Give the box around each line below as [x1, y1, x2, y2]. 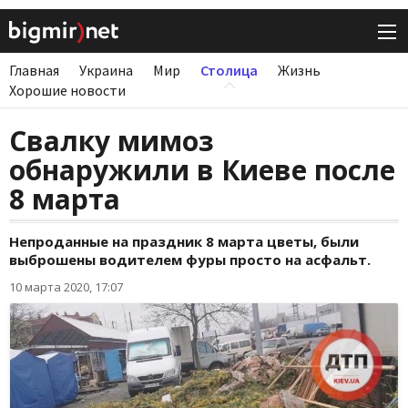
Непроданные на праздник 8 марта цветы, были [9, 232, 359, 251]
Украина [79, 61, 133, 80]
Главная [9, 61, 59, 80]
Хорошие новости [9, 81, 126, 100]
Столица [200, 61, 258, 80]
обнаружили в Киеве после [9, 151, 395, 189]
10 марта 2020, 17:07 [9, 279, 123, 296]
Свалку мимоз [9, 122, 214, 160]
